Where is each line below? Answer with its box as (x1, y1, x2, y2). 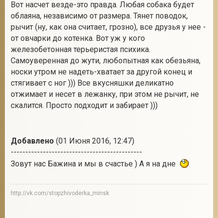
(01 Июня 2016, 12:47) (54, 136, 134, 145)
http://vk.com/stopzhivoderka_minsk (11, 190, 109, 197)
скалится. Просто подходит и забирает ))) (11, 101, 158, 110)
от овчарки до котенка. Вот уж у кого (11, 34, 145, 43)
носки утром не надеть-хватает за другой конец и (11, 67, 192, 76)
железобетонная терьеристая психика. (11, 45, 150, 54)
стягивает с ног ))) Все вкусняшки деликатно (11, 78, 174, 88)
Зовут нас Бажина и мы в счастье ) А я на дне (11, 159, 180, 168)
